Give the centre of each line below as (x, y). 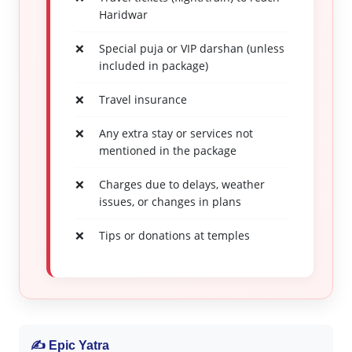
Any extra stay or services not (176, 133)
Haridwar (123, 15)
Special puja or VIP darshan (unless (191, 48)
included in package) (153, 66)
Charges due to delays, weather (181, 184)
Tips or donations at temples (174, 235)
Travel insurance (143, 99)
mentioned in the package (167, 150)
